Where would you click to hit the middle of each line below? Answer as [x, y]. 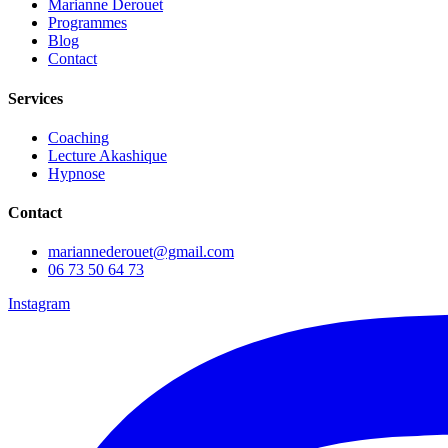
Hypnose [76, 173]
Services [35, 98]
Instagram [39, 304]
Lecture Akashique [107, 155]
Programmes [87, 23]
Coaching [78, 137]
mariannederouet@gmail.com [141, 252]
